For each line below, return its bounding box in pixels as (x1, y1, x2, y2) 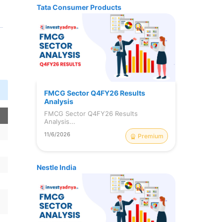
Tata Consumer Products (37, 2, 122, 11)
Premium (137, 132, 164, 140)
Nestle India (37, 163, 77, 171)
